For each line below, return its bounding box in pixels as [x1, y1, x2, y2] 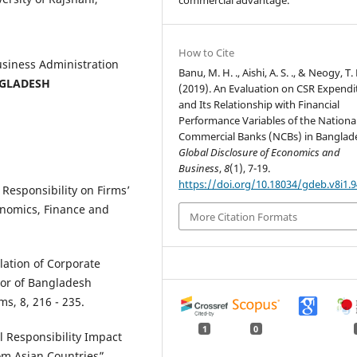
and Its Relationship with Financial [178, 97, 340, 112]
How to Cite [178, 45, 235, 61]
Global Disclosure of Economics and [178, 145, 341, 160]
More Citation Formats [190, 209, 298, 224]
